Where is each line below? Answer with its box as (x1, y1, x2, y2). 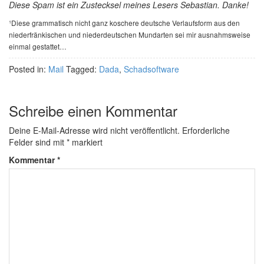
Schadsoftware (124, 62, 179, 75)
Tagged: (66, 62, 99, 75)
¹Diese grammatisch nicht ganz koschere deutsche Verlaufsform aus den (9, 17, 240, 28)
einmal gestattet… (9, 41, 67, 51)
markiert (70, 136, 103, 148)
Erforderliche (182, 124, 230, 136)
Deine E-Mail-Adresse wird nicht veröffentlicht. (9, 124, 180, 136)
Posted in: (9, 62, 48, 75)
